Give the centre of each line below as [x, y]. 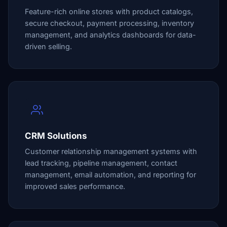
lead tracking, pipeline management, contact [101, 163]
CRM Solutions [56, 136]
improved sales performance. [75, 186]
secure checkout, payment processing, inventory [109, 23]
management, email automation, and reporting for [110, 175]
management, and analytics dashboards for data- [110, 35]
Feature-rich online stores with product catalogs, [109, 11]
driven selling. [48, 46]
